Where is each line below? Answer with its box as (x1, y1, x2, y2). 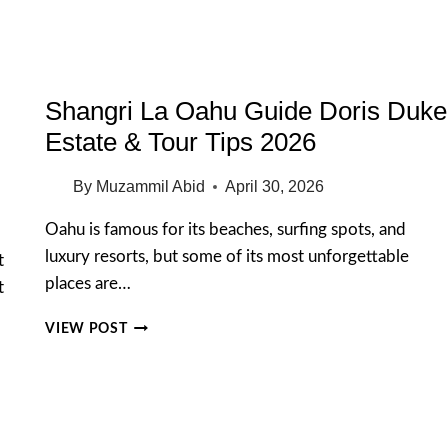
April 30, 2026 (224, 178, 324, 196)
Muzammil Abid (95, 178, 205, 196)
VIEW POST (45, 322, 128, 337)
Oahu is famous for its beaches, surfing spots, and (45, 221, 407, 239)
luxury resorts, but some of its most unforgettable (45, 248, 410, 266)
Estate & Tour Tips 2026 (45, 127, 317, 158)
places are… (45, 275, 132, 293)
